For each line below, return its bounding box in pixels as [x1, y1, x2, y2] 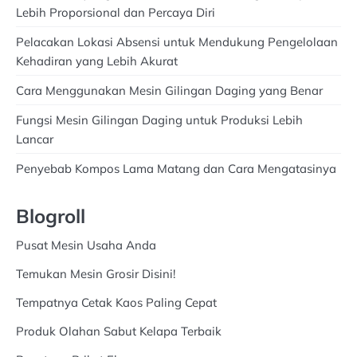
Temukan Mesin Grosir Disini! [16, 265, 175, 281]
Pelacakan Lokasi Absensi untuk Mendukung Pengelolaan [16, 33, 338, 49]
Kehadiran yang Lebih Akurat [16, 53, 178, 69]
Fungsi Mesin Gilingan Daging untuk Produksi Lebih [16, 112, 303, 127]
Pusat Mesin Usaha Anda [16, 237, 156, 253]
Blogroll [16, 203, 85, 228]
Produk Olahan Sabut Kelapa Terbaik [16, 323, 222, 339]
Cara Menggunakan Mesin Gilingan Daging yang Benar [16, 82, 323, 98]
